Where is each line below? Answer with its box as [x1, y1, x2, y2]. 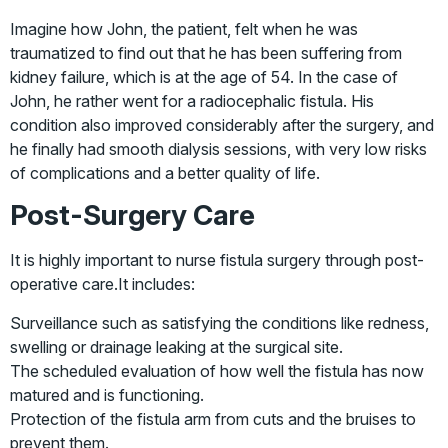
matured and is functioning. [10, 384, 204, 405]
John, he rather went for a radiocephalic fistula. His [10, 91, 374, 112]
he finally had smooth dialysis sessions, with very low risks [10, 139, 427, 160]
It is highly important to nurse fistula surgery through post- [10, 250, 424, 271]
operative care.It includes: [10, 274, 195, 295]
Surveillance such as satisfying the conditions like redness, [10, 312, 429, 333]
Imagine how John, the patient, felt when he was [10, 19, 358, 40]
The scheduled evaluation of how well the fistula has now [10, 360, 424, 381]
